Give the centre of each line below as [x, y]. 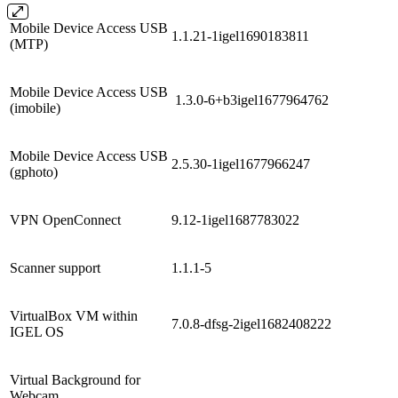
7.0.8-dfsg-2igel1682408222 [253, 323]
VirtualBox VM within [74, 315]
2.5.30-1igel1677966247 [241, 163]
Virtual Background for [75, 379]
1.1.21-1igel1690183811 [244, 36]
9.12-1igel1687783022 [237, 219]
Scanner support [55, 267]
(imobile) [35, 107]
